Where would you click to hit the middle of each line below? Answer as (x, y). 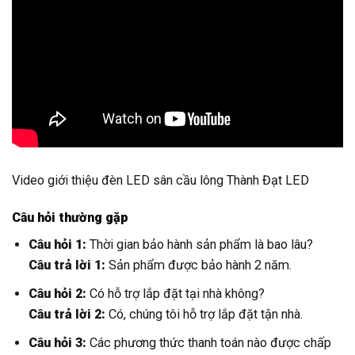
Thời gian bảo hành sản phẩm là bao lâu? (200, 245)
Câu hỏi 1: (58, 245)
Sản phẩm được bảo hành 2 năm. (199, 265)
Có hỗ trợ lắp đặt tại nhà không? (176, 294)
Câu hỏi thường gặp (70, 218)
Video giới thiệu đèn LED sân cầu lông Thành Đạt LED (160, 181)
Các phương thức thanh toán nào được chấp (209, 342)
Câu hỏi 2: (58, 294)
